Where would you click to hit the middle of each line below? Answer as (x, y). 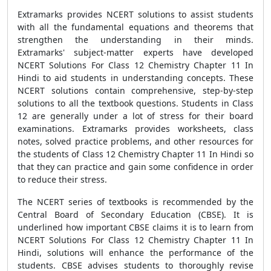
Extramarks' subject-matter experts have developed (135, 52)
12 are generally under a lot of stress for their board (135, 116)
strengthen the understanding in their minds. (135, 40)
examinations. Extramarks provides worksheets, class (135, 129)
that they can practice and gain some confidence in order (135, 167)
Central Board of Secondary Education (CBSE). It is (135, 214)
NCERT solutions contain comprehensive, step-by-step (135, 90)
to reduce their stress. (62, 179)
